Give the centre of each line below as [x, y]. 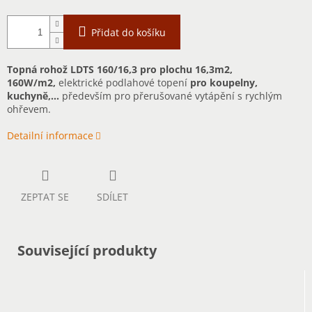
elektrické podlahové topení [123, 83]
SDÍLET [112, 197]
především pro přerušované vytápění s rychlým [171, 96]
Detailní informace [50, 136]
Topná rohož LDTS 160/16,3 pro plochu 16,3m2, [120, 70]
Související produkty [87, 251]
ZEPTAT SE [45, 197]
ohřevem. [29, 109]
